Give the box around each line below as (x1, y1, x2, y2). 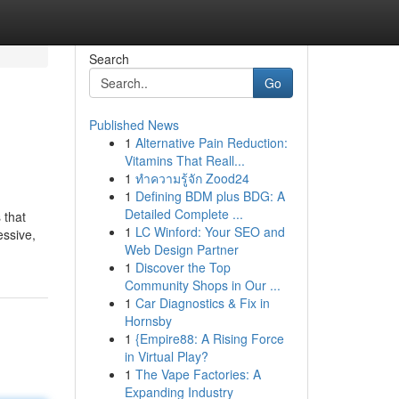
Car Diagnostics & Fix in (134, 294, 270, 312)
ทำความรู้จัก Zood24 (134, 169, 249, 187)
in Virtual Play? (124, 347, 208, 365)
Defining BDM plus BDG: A (134, 187, 285, 205)
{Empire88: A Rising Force (134, 330, 284, 347)
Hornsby (124, 312, 172, 330)
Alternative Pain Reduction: (134, 134, 288, 151)
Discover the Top (134, 258, 231, 276)
